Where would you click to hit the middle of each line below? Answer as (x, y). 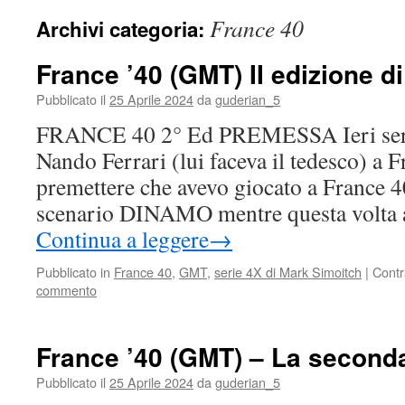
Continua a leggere (122, 239)
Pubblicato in (73, 272)
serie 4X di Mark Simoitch (288, 272)
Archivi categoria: (123, 29)
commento (66, 290)
